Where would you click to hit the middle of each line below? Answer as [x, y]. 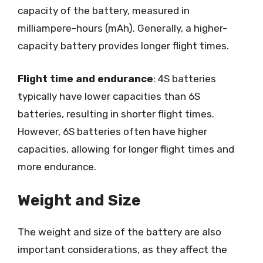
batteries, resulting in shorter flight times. [116, 114]
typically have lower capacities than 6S [109, 96]
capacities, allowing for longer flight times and [126, 149]
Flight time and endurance [85, 78]
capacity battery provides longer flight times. [123, 46]
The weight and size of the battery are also [119, 232]
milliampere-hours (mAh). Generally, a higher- [122, 28]
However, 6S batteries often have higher [112, 131]
